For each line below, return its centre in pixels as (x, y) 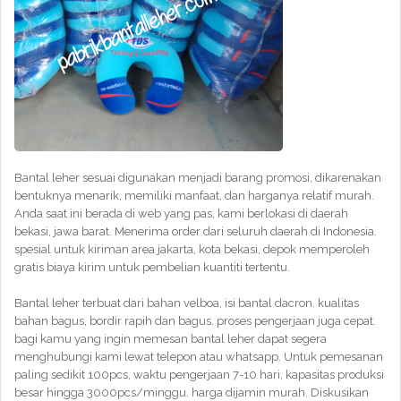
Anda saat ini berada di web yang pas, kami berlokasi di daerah (181, 213)
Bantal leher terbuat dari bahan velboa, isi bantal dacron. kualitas (187, 303)
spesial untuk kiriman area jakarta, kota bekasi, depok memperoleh (192, 249)
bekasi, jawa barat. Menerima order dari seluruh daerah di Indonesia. (196, 231)
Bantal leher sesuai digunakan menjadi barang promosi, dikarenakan (198, 178)
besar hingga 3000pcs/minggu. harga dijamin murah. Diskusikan (192, 392)
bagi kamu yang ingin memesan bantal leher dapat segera (171, 339)
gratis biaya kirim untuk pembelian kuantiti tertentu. (152, 267)
